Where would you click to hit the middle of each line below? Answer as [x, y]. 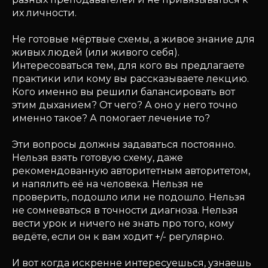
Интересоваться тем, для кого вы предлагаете [128, 66]
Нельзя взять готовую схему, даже [98, 158]
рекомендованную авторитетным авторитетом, [131, 171]
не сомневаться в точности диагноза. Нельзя [125, 210]
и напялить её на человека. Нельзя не [108, 184]
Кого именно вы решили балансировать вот [124, 92]
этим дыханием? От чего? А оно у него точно [125, 105]
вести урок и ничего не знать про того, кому [123, 223]
